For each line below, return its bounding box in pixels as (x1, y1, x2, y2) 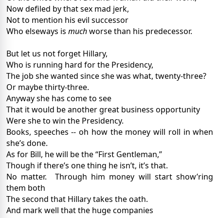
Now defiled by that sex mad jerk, (6, 3, 129, 15)
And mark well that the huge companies (6, 205, 153, 216)
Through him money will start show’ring (54, 171, 214, 182)
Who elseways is (6, 26, 68, 37)
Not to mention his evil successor (6, 15, 128, 26)
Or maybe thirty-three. (6, 82, 89, 93)
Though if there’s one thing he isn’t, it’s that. (6, 160, 168, 171)
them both (6, 182, 45, 194)
